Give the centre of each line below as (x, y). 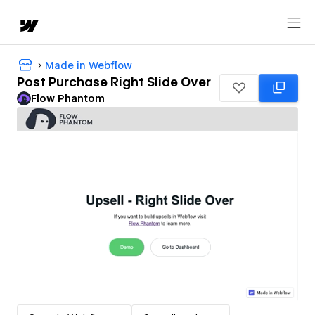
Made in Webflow (89, 65)
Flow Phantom (68, 99)
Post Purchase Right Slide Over (114, 82)
